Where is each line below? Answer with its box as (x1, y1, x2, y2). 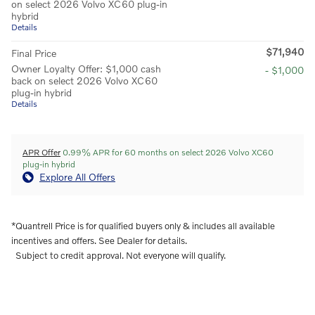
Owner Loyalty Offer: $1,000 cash (11, 63, 161, 75)
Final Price (11, 47, 56, 60)
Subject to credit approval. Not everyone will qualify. (15, 250, 226, 262)
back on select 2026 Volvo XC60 (11, 75, 157, 87)
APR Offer (22, 147, 60, 158)
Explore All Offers (39, 171, 115, 184)
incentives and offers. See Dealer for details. (11, 235, 187, 247)
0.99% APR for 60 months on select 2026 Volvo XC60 (60, 147, 274, 158)
